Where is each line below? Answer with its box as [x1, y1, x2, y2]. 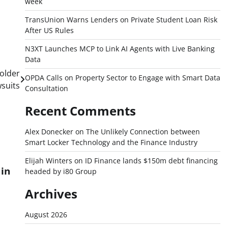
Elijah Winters [24, 156, 72, 165]
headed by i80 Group [24, 166, 97, 176]
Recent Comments [24, 102, 136, 119]
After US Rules [24, 25, 74, 35]
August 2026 [24, 210, 67, 219]
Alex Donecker [24, 127, 73, 136]
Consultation [24, 83, 68, 93]
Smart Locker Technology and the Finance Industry [24, 137, 197, 147]
